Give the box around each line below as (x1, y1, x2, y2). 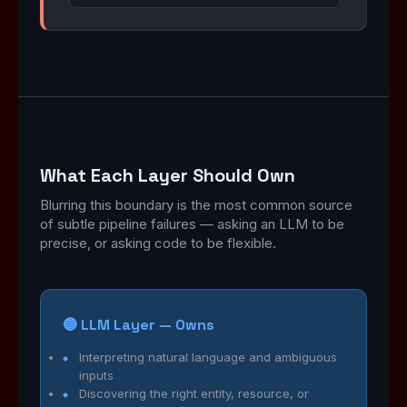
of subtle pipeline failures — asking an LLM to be (40, 215, 344, 233)
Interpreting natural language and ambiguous (79, 350, 337, 364)
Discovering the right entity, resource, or (79, 386, 309, 401)
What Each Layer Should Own (40, 164, 295, 187)
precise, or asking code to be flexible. (40, 234, 276, 252)
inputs (79, 368, 114, 382)
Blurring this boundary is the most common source (40, 196, 352, 213)
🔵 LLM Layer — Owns (63, 315, 214, 334)
